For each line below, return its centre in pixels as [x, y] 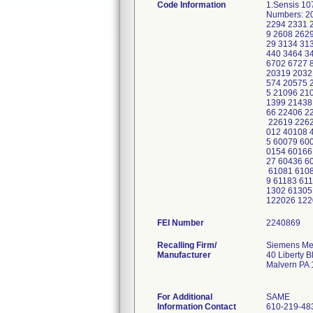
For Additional [185, 297]
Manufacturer [184, 255]
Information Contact [197, 307]
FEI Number [181, 223]
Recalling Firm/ [187, 245]
